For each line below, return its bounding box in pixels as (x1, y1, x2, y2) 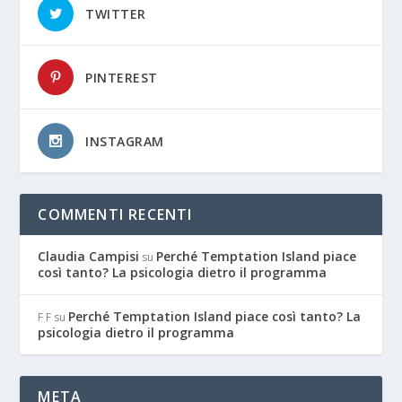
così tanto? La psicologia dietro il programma (38, 264, 328, 282)
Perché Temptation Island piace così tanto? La (68, 308, 362, 326)
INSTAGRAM (85, 133, 164, 151)
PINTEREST (85, 69, 158, 87)
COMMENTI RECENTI (38, 205, 193, 225)
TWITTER (85, 5, 146, 23)
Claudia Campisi (38, 248, 140, 266)
